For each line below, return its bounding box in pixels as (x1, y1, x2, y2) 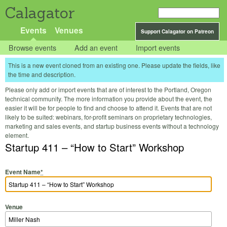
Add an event (74, 42, 118, 53)
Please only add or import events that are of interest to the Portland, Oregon (5, 85, 211, 94)
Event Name (5, 167, 41, 176)
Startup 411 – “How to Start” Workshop (5, 140, 184, 155)
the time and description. (8, 70, 75, 79)
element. (5, 131, 29, 140)
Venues (54, 24, 83, 36)
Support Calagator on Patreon (141, 28, 214, 35)
